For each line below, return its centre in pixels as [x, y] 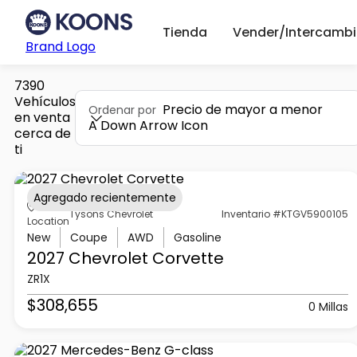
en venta [42, 117]
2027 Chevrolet [87, 259]
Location [48, 222]
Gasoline [197, 238]
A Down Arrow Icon [148, 125]
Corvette [186, 259]
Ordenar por [122, 110]
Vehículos [45, 101]
